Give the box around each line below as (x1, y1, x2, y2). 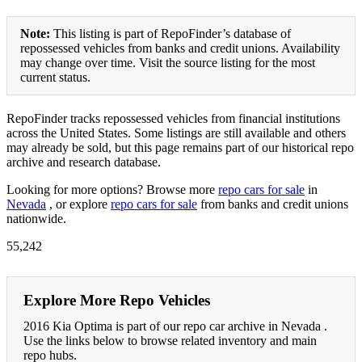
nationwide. (6, 211, 66, 225)
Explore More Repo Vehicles (23, 291, 210, 309)
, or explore (46, 196, 111, 211)
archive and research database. (6, 154, 161, 169)
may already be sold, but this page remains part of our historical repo (6, 140, 354, 154)
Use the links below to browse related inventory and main (23, 333, 317, 347)
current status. (20, 69, 90, 84)
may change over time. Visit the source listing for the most (20, 55, 315, 69)
